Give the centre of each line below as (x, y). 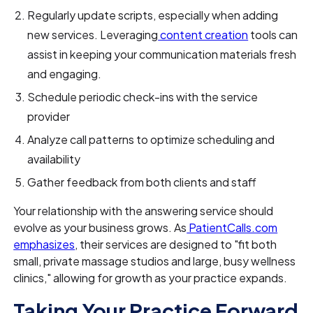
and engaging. (65, 74)
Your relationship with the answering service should (144, 211)
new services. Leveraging (93, 35)
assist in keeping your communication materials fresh (162, 54)
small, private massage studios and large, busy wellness (155, 261)
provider (49, 117)
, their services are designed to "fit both (176, 245)
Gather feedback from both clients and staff (142, 182)
